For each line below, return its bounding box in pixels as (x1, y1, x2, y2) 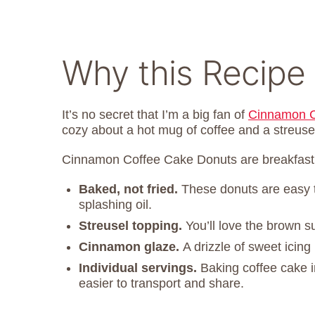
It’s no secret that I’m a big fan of (62, 107, 248, 122)
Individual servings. (79, 260, 200, 275)
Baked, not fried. (79, 181, 178, 196)
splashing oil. (79, 197, 152, 212)
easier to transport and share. (79, 276, 244, 290)
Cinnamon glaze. (79, 239, 183, 254)
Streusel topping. (79, 218, 186, 233)
